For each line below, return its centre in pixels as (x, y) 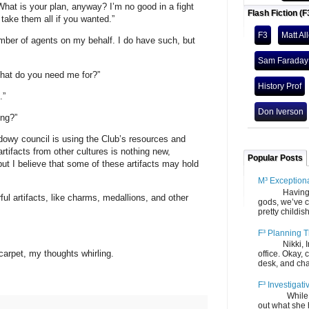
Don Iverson (281, 112)
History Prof (280, 86)
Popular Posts (275, 158)
